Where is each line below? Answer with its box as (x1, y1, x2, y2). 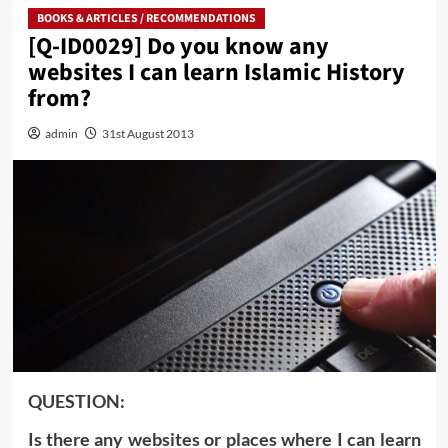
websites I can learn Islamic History (27, 55, 405, 91)
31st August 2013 (101, 126, 194, 142)
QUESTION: (27, 389, 125, 412)
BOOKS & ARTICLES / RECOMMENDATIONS (36, 10, 256, 28)
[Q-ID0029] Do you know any (27, 29, 329, 65)
